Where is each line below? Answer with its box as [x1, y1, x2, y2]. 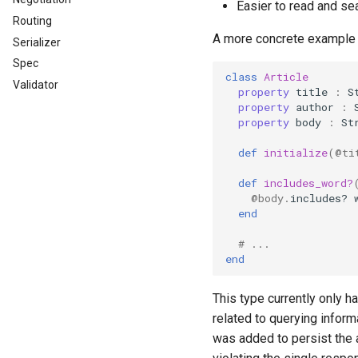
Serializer [13, 35, 61, 49]
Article [264, 70, 308, 85]
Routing [13, 14, 52, 27]
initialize [264, 145, 328, 161]
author [296, 100, 334, 115]
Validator [13, 78, 58, 91]
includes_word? [264, 176, 353, 191]
